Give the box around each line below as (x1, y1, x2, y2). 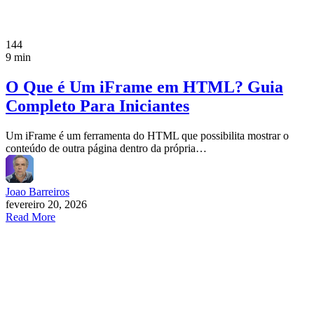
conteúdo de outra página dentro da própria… (6, 142, 207, 154)
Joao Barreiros (6, 185, 69, 198)
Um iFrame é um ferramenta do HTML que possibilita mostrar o (6, 129, 289, 142)
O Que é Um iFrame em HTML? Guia (6, 77, 283, 96)
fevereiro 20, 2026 (6, 198, 87, 210)
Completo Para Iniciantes (6, 96, 189, 115)
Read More (6, 210, 55, 223)
